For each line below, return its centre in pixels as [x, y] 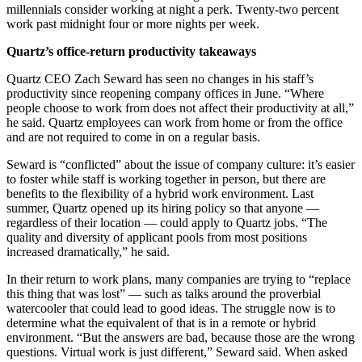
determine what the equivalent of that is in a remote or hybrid [161, 322]
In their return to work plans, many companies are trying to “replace [179, 279]
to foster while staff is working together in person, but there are [166, 179]
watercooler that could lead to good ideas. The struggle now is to [171, 308]
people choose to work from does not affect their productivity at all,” [180, 107]
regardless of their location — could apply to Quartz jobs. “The [167, 222]
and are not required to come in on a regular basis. [135, 137]
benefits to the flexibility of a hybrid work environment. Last [160, 193]
